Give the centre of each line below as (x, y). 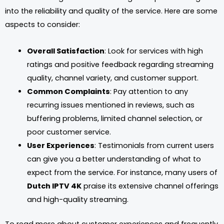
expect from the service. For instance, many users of (122, 172)
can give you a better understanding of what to (114, 159)
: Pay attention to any (149, 91)
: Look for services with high (153, 51)
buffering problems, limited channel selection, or (114, 118)
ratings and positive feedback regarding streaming (120, 64)
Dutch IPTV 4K (54, 186)
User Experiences (60, 145)
